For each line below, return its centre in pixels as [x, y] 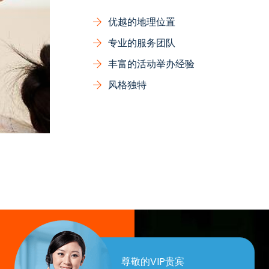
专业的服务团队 [141, 43]
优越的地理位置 [141, 22]
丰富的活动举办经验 [151, 64]
